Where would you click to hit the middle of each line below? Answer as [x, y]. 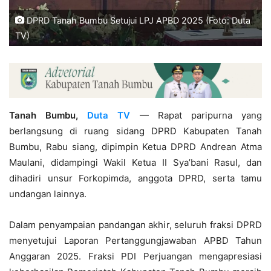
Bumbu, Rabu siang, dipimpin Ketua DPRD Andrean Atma [135, 146]
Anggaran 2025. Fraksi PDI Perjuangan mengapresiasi [135, 256]
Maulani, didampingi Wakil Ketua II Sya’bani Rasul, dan [135, 162]
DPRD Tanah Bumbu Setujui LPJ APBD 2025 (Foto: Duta [137, 21]
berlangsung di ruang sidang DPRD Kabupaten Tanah [135, 131]
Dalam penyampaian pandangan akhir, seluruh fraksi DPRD [135, 224]
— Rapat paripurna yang [196, 115]
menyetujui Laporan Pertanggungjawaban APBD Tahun [135, 240]
